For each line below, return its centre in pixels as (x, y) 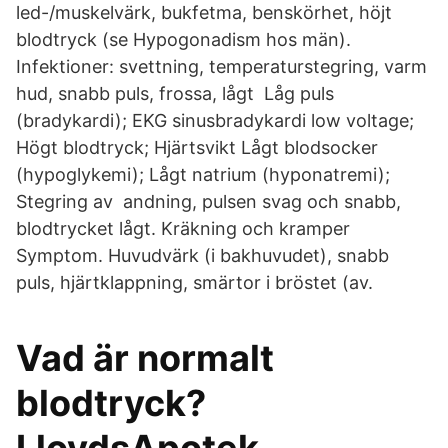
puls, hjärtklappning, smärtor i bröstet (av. (194, 282)
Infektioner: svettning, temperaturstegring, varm (221, 66)
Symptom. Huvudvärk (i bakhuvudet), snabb (202, 255)
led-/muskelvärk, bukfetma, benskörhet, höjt (204, 12)
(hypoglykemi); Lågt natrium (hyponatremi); (203, 174)
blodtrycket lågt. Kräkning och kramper (183, 228)
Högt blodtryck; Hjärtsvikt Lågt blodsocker (197, 147)
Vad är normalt (145, 358)
